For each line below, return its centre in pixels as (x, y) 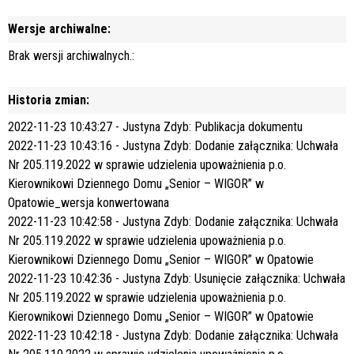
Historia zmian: (49, 100)
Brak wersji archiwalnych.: (71, 55)
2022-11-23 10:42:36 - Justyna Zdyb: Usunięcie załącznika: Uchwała (177, 278)
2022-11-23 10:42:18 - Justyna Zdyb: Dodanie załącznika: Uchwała (173, 335)
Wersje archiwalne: (59, 28)
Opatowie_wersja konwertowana (88, 202)
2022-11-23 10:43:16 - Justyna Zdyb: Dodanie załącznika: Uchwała (173, 145)
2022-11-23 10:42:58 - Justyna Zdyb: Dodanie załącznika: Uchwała (173, 221)
